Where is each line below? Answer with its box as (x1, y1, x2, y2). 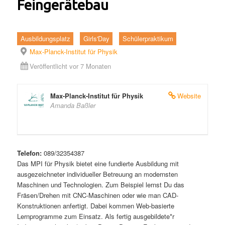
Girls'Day (83, 34, 109, 44)
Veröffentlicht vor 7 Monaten (29, 61, 111, 71)
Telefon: (17, 148, 42, 158)
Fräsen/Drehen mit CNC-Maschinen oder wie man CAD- (17, 190, 179, 200)
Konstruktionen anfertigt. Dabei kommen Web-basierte (17, 201, 175, 211)
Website (177, 91, 201, 101)
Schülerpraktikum (122, 34, 173, 44)
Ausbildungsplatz (20, 34, 70, 44)
